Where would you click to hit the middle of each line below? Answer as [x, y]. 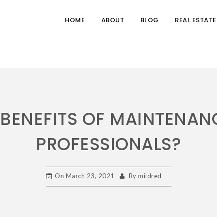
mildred [150, 176]
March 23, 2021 [90, 176]
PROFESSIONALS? [108, 144]
